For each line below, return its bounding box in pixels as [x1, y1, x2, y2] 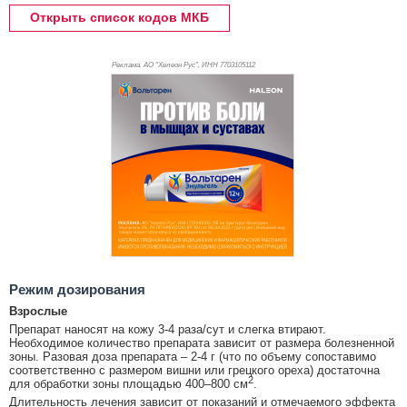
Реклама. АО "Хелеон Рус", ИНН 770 [111, 61, 231, 70]
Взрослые [9, 304, 67, 319]
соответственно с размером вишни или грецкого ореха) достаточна [9, 363, 380, 378]
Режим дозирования [9, 282, 145, 298]
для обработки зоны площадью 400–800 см [9, 377, 248, 392]
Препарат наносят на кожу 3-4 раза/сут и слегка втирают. [9, 323, 326, 337]
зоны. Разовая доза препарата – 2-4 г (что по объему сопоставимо [9, 350, 376, 364]
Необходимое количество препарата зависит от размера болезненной [9, 336, 394, 351]
